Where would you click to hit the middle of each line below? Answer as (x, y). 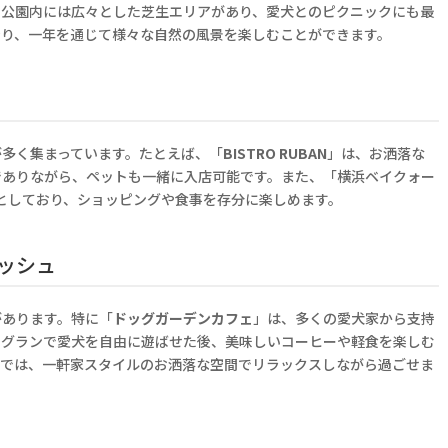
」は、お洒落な (376, 153)
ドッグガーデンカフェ (183, 318)
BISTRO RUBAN (275, 153)
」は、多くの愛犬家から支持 (344, 318)
